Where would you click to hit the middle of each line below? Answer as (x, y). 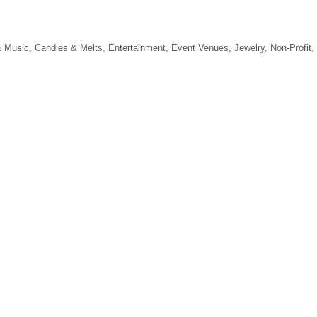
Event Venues (200, 48)
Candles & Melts (69, 48)
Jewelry (249, 48)
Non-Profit (291, 48)
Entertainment (137, 48)
